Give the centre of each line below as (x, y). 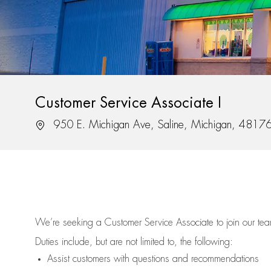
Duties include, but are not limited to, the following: (134, 242)
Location (51, 124)
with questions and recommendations (185, 259)
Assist (58, 259)
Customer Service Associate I (128, 103)
